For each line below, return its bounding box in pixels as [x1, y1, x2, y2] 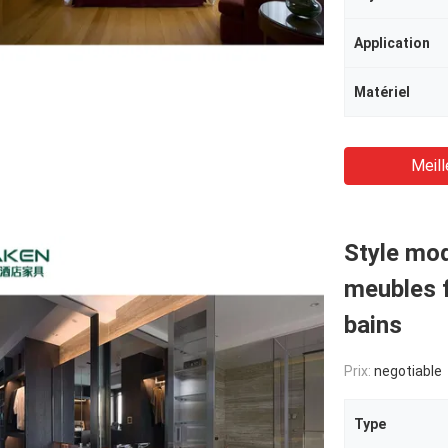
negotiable [374, 363, 442, 379]
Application [354, 35, 430, 51]
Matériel [354, 84, 410, 100]
